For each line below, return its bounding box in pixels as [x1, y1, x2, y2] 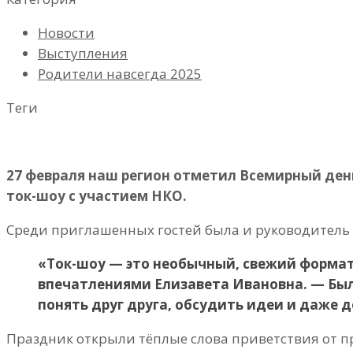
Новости [38, 24, 95, 43]
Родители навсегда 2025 [38, 65, 202, 84]
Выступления [38, 44, 128, 63]
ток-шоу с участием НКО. [6, 187, 187, 206]
